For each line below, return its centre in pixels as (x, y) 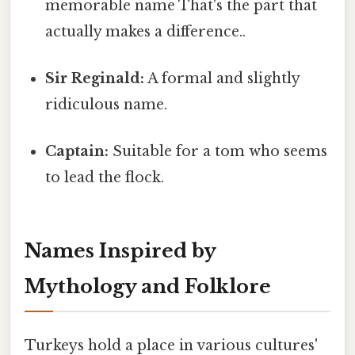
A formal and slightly (222, 78)
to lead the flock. (105, 178)
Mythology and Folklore (148, 286)
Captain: (77, 152)
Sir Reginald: (95, 78)
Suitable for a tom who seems (218, 152)
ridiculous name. (107, 104)
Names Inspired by (120, 250)
